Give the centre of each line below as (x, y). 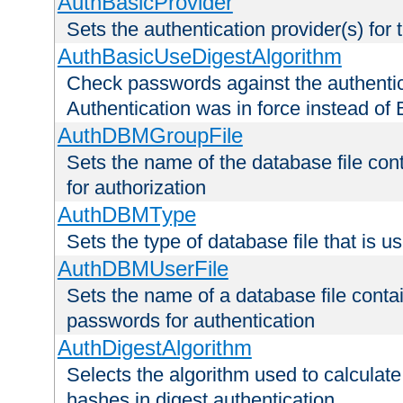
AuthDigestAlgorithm (154, 348)
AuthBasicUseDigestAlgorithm (199, 57)
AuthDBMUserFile (143, 269)
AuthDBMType (126, 215)
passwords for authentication (191, 321)
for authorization (136, 188)
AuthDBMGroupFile (150, 136)
